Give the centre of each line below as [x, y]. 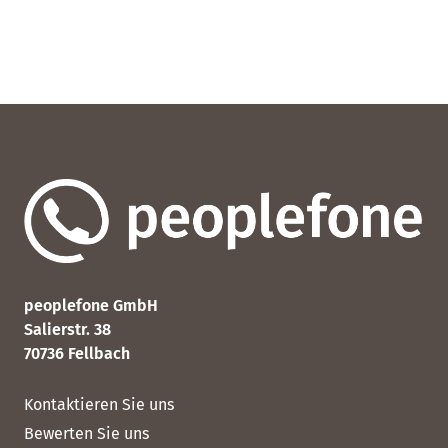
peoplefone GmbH [91, 306]
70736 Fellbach [77, 354]
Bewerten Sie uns [86, 434]
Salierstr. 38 [67, 330]
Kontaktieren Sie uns [99, 405]
